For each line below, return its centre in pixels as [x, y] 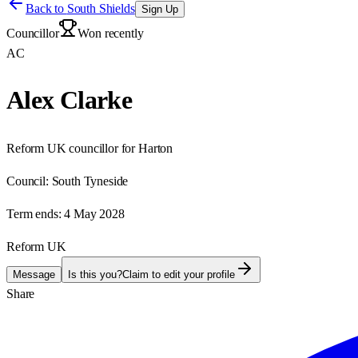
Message [34, 274]
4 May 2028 [94, 213]
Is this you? [95, 274]
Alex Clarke [69, 100]
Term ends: [34, 213]
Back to [46, 8]
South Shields [101, 8]
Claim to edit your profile [179, 274]
